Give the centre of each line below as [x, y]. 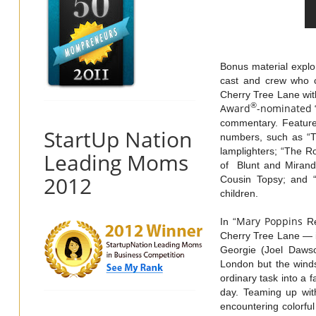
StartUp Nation [118, 139]
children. [239, 193]
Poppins [284, 221]
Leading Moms [116, 162]
